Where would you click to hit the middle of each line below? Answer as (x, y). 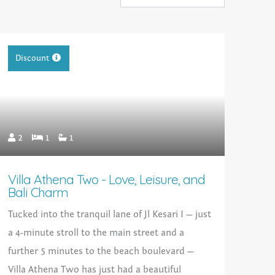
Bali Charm (38, 192)
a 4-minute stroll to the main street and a (96, 233)
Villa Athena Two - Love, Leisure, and (106, 180)
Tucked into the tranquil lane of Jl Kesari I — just (109, 215)
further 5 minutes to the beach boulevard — (101, 251)
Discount (32, 59)
